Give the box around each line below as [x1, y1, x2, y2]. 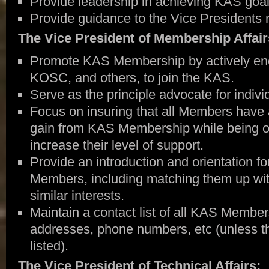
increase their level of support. [29, 138, 204, 153]
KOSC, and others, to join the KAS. [29, 70, 234, 85]
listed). [29, 238, 68, 253]
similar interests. [29, 188, 124, 203]
